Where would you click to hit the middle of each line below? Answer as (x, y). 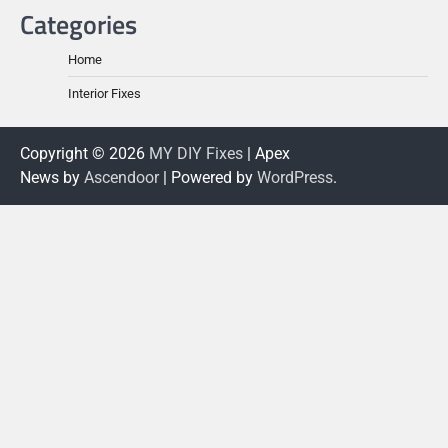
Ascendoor (121, 177)
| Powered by (208, 177)
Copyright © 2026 (84, 153)
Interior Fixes (104, 93)
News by (52, 177)
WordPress (295, 177)
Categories (78, 24)
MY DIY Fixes (196, 153)
